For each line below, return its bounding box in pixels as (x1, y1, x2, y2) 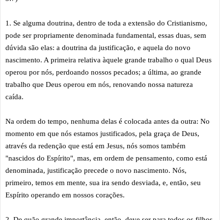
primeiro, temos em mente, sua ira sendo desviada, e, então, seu (5, 178, 201, 187)
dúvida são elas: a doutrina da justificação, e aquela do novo (5, 43, 191, 52)
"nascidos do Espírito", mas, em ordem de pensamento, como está (5, 154, 207, 162)
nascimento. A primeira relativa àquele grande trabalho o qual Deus (5, 55, 212, 64)
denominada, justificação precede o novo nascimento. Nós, (5, 166, 187, 174)
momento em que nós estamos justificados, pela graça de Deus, (5, 129, 199, 137)
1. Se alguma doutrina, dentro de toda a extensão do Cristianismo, (5, 19, 207, 27)
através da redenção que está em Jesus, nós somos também (5, 141, 186, 150)
